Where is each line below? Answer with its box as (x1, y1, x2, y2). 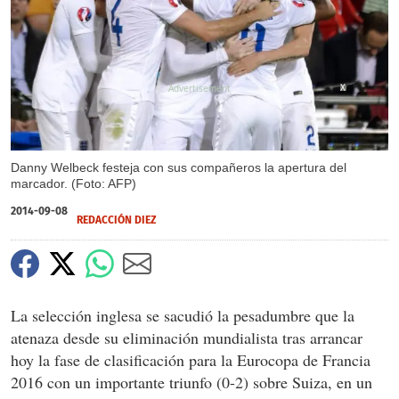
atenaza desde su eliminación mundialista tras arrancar (11, 326, 362, 348)
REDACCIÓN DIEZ (77, 213, 157, 226)
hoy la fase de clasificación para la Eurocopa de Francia (11, 348, 370, 370)
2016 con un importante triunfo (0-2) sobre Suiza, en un (11, 370, 372, 393)
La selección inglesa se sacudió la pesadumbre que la (11, 304, 354, 326)
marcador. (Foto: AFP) (11, 175, 136, 191)
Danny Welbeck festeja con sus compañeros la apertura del (11, 159, 346, 175)
